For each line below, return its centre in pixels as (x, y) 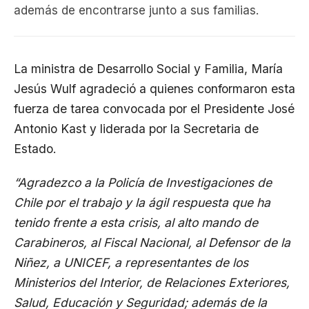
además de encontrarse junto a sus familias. (136, 10)
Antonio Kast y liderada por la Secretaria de (136, 129)
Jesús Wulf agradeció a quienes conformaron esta (154, 89)
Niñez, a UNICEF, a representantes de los (131, 262)
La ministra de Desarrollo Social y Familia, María (148, 69)
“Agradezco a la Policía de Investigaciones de (143, 182)
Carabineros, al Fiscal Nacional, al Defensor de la (152, 242)
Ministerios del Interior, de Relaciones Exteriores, (152, 282)
